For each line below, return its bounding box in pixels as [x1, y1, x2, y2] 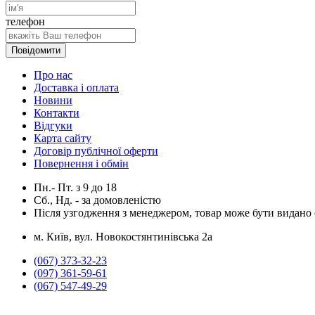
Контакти [34, 107, 79, 120]
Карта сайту [34, 132, 91, 145]
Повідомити [11, 45, 60, 56]
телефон [6, 15, 45, 28]
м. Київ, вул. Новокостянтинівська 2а [34, 231, 212, 243]
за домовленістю [82, 194, 161, 207]
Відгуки [34, 120, 72, 132]
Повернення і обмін [34, 157, 129, 170]
